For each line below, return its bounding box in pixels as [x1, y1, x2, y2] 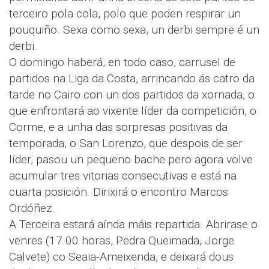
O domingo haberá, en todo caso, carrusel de [9, 55, 235, 70]
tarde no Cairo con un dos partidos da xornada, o [9, 88, 255, 102]
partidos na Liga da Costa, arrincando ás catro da [9, 71, 255, 86]
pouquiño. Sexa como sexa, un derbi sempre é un [9, 23, 259, 37]
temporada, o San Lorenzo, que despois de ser [9, 136, 243, 151]
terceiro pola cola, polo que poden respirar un [9, 7, 241, 21]
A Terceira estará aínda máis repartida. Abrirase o [9, 217, 258, 232]
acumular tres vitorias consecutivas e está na [9, 169, 237, 183]
